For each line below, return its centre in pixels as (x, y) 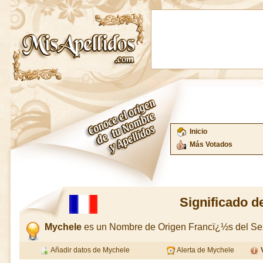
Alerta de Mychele (205, 250)
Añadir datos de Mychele (90, 250)
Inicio (198, 131)
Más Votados (211, 144)
